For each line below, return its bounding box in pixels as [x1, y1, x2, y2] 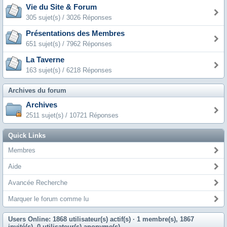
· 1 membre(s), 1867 [133, 215, 194, 223]
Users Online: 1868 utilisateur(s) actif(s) [8, 215, 133, 223]
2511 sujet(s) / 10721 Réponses [26, 111, 119, 119]
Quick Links [8, 132, 46, 139]
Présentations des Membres [26, 29, 125, 37]
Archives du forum [8, 87, 66, 94]
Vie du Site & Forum [26, 3, 97, 11]
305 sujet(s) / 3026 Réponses [26, 14, 112, 21]
